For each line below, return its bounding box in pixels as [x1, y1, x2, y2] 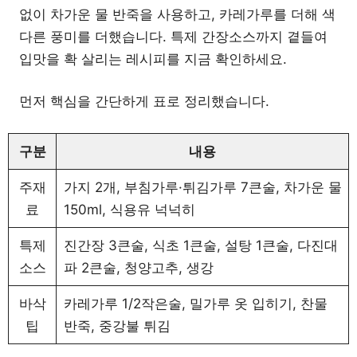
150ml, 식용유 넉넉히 [63, 201, 195, 218]
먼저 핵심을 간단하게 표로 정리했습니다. [19, 93, 269, 109]
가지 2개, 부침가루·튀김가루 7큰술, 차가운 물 [63, 178, 342, 195]
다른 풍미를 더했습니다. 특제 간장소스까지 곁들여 [19, 28, 328, 45]
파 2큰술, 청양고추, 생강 [63, 259, 214, 276]
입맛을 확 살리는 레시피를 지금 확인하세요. [19, 50, 287, 67]
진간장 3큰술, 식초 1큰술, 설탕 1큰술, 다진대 [63, 237, 338, 253]
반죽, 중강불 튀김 [63, 317, 171, 334]
